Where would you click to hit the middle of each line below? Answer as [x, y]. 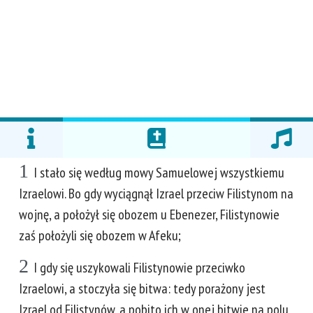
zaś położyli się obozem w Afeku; [100, 235]
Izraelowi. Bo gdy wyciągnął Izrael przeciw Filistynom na [156, 194]
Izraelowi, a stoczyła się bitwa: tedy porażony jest [142, 289]
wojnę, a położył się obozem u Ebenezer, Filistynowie [149, 214]
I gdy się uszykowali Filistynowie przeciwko [139, 268]
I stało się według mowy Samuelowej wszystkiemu [159, 173]
